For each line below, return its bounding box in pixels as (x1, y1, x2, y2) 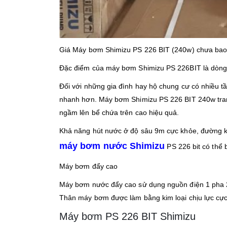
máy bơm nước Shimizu (59, 141, 165, 152)
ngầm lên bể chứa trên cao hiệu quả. (59, 108, 179, 117)
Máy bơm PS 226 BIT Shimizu (59, 211, 196, 222)
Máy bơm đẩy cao (59, 162, 118, 171)
